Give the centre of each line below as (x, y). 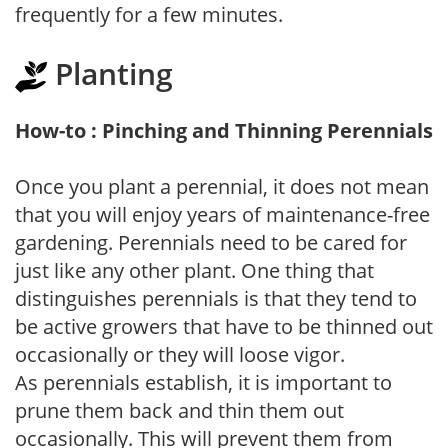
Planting (110, 73)
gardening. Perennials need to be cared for (211, 242)
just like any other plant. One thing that (194, 270)
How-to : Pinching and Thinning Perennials (224, 130)
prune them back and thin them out (179, 410)
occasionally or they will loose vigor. (180, 354)
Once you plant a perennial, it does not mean (222, 186)
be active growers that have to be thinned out (224, 326)
